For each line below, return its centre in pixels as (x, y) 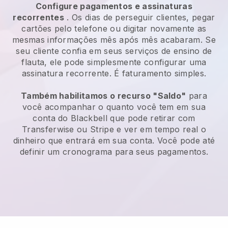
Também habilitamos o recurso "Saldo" (103, 96)
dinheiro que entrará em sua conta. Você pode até (114, 141)
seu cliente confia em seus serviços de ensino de (114, 51)
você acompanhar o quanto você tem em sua (114, 107)
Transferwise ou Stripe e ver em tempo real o (114, 130)
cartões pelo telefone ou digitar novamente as (114, 29)
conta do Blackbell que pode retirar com (114, 118)
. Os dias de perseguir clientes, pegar (140, 18)
